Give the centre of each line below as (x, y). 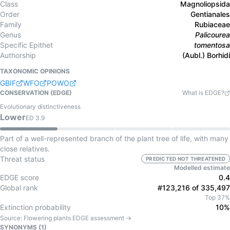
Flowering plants (47, 218)
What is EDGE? (203, 93)
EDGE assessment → (101, 218)
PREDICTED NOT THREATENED (186, 159)
